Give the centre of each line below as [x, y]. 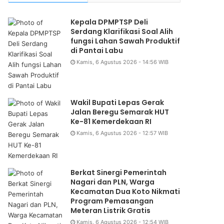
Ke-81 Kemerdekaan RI [111, 122]
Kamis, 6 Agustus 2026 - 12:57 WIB [122, 133]
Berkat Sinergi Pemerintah [119, 173]
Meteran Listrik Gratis [111, 211]
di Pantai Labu [97, 51]
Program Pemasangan [112, 201]
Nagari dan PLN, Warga [113, 182]
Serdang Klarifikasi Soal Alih [122, 32]
